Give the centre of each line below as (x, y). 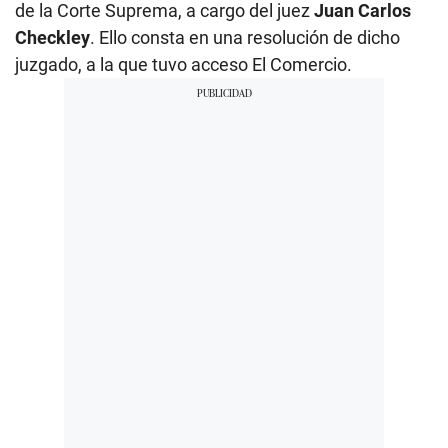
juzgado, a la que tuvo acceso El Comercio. (183, 64)
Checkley (52, 37)
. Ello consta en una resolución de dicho (245, 37)
